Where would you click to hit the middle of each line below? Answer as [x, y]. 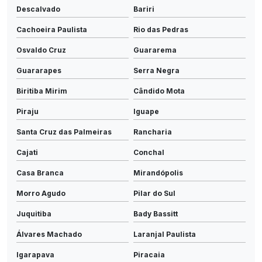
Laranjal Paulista [165, 234]
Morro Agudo [41, 193]
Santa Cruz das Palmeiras [64, 132]
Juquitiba [34, 213]
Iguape [146, 111]
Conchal [149, 152]
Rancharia [153, 132]
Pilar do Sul [154, 193]
